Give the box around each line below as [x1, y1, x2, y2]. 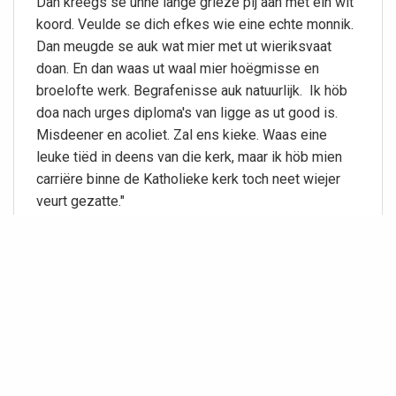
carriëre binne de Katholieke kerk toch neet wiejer [36, 170, 340, 187]
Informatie [36, 219, 128, 242]
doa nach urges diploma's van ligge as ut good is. [36, 103, 338, 121]
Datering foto [41, 270, 132, 288]
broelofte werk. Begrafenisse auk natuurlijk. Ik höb [36, 81, 347, 99]
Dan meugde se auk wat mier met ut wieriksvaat [36, 37, 331, 55]
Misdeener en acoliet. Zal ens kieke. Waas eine [36, 126, 327, 143]
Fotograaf [41, 343, 109, 361]
